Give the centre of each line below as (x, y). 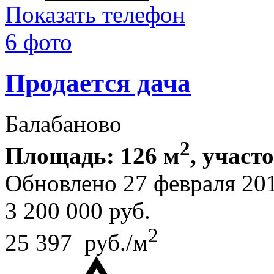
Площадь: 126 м (92, 155)
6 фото (39, 42)
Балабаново (63, 124)
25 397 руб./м (76, 242)
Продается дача (98, 83)
